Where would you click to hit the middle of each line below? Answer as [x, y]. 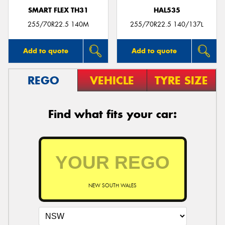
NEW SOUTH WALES [113, 185]
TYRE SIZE [181, 81]
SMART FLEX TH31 [58, 10]
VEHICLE [112, 81]
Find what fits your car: [113, 114]
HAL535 [167, 10]
